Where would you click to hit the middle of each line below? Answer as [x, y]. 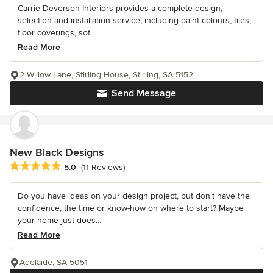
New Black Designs [57, 152]
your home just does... [59, 220]
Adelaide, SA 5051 [54, 262]
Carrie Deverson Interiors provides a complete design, [120, 8]
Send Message [144, 93]
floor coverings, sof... [56, 32]
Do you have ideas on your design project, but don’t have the [134, 196]
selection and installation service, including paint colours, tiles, [134, 20]
